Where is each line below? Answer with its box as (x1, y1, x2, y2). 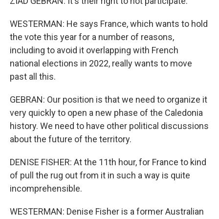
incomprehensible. (10, 183, 82, 194)
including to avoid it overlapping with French (10, 45, 178, 55)
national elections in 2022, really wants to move (10, 58, 192, 68)
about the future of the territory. (10, 134, 131, 144)
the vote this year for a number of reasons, (10, 32, 174, 42)
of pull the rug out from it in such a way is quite (10, 170, 190, 180)
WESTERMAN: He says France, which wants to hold (10, 19, 208, 29)
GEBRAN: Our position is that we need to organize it (10, 94, 207, 105)
